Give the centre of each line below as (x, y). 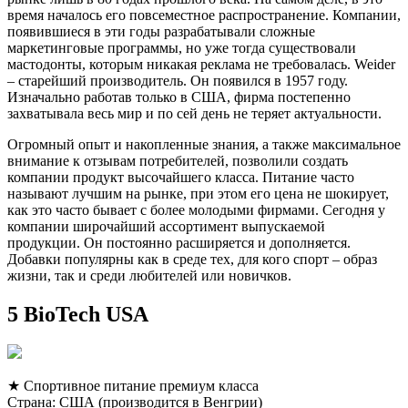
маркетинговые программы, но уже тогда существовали (182, 47)
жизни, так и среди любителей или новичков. (149, 275)
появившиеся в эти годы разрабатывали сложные (161, 31)
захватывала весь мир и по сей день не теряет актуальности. (194, 113)
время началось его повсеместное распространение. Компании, (204, 15)
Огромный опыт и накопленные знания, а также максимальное (204, 144)
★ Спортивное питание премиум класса (133, 386)
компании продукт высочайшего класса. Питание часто (181, 177)
